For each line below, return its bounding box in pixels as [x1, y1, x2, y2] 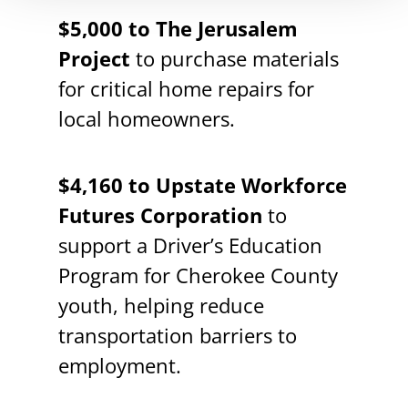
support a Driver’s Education [57, 230, 322, 260]
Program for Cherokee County [57, 260, 338, 290]
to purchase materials [129, 44, 339, 73]
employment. [57, 351, 181, 380]
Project [57, 44, 130, 73]
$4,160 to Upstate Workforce [57, 170, 347, 199]
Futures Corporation [57, 200, 262, 229]
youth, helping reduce [57, 291, 264, 320]
